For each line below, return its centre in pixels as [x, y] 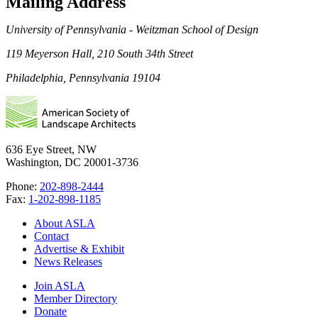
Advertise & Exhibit [79, 248]
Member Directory [76, 298]
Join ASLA [60, 285]
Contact [51, 236]
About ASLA [65, 223]
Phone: [23, 186]
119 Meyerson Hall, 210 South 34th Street [99, 53]
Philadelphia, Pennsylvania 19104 [83, 77]
